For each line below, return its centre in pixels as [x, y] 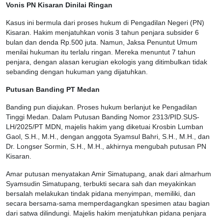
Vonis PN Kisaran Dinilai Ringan [59, 5]
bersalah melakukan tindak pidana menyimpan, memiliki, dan [101, 193]
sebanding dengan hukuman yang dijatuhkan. [77, 72]
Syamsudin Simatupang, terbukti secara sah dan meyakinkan [101, 184]
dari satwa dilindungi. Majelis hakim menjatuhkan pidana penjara [106, 213]
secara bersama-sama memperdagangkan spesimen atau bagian [108, 203]
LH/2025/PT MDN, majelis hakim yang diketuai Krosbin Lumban [105, 127]
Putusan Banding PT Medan [53, 89]
